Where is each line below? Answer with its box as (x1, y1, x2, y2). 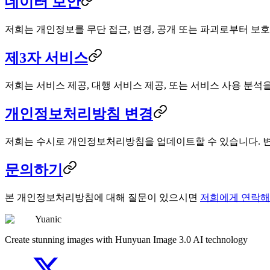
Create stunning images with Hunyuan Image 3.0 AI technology (5, 234, 248, 245)
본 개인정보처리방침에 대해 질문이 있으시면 (5, 192, 200, 202)
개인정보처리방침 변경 (5, 105, 153, 122)
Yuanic (35, 213, 61, 224)
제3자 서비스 (5, 50, 88, 66)
